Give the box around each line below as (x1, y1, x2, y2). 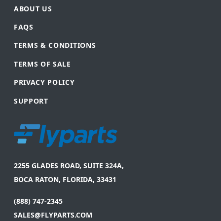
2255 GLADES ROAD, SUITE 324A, (14, 160, 124, 170)
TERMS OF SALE (14, 59, 71, 69)
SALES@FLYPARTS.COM (14, 210, 92, 220)
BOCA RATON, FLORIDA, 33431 (14, 174, 116, 184)
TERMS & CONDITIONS (14, 40, 96, 50)
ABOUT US (14, 3, 52, 13)
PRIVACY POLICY (14, 77, 75, 87)
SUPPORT (14, 96, 48, 106)
